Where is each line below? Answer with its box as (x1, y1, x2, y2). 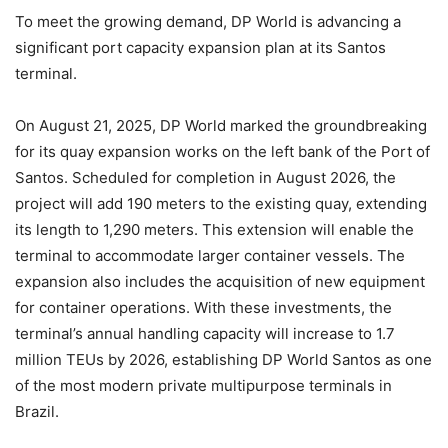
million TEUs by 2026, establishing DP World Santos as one (15, 350, 432, 370)
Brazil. (15, 402, 59, 422)
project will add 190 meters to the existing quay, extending (15, 194, 427, 214)
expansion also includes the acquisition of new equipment (15, 272, 425, 292)
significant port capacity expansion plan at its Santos (15, 38, 386, 58)
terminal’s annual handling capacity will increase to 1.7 (15, 324, 395, 344)
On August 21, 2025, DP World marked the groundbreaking (15, 116, 427, 136)
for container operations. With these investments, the (15, 298, 392, 318)
